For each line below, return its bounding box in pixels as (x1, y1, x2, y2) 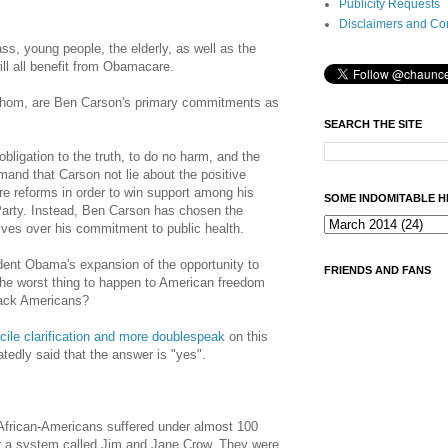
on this (225, 329, 268, 345)
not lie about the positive (100, 167, 246, 183)
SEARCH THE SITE (324, 118, 422, 130)
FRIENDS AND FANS (324, 264, 431, 276)
